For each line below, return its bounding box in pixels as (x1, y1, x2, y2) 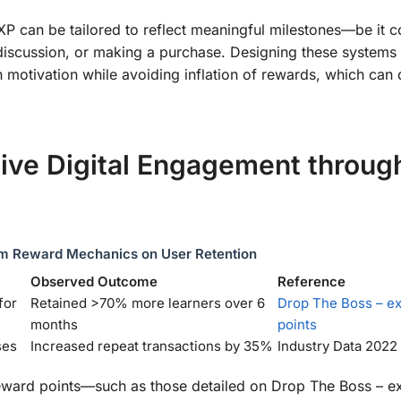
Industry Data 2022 (277, 337, 397, 355)
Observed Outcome (30, 273, 158, 291)
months (30, 316, 78, 334)
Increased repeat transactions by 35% (30, 337, 273, 355)
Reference (277, 273, 346, 291)
